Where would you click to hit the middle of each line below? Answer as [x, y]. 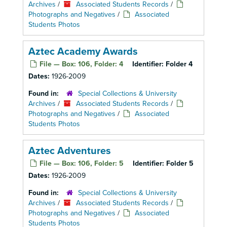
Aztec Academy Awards [83, 52]
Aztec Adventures [70, 151]
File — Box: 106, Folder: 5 [81, 163]
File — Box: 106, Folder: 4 [80, 64]
